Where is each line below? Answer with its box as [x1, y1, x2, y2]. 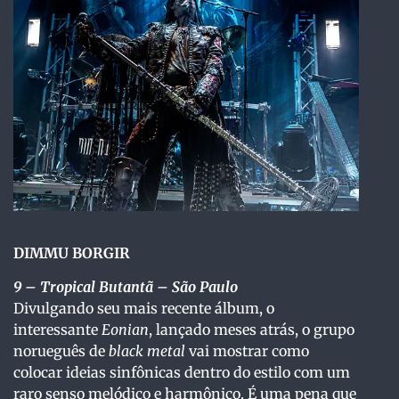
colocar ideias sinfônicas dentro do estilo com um [13, 363, 350, 382]
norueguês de [13, 342, 109, 361]
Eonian [102, 321, 149, 339]
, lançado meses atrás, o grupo [149, 321, 354, 339]
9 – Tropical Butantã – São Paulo [13, 278, 238, 297]
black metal [109, 342, 185, 361]
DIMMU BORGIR [13, 243, 130, 262]
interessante [13, 321, 102, 339]
